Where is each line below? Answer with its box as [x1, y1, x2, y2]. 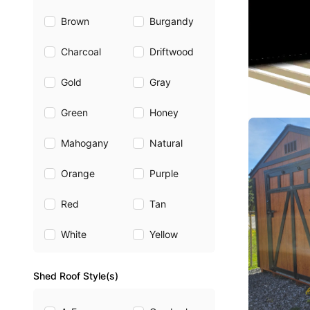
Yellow [149, 228, 178, 240]
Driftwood [149, 46, 194, 57]
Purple [149, 167, 179, 179]
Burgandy [149, 15, 194, 27]
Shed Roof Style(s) [33, 270, 118, 282]
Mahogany [61, 137, 109, 149]
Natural [149, 137, 183, 149]
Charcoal [61, 46, 101, 57]
